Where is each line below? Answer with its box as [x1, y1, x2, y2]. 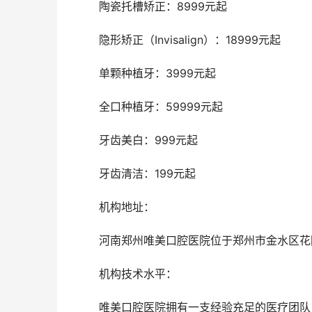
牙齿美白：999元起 [99, 133, 198, 148]
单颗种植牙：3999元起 [99, 66, 216, 81]
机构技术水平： [99, 267, 180, 281]
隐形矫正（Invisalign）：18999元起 [99, 33, 281, 47]
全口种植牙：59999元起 [99, 100, 223, 114]
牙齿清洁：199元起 [99, 166, 196, 181]
